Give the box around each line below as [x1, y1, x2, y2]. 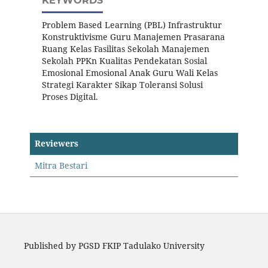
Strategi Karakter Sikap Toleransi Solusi [42, 78, 203, 90]
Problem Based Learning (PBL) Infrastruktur [42, 19, 223, 31]
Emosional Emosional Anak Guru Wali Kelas [42, 66, 218, 78]
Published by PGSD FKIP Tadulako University [23, 239, 205, 251]
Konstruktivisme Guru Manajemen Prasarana [42, 31, 226, 42]
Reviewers [35, 137, 79, 149]
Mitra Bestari [35, 159, 88, 171]
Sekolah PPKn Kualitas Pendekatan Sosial [42, 54, 208, 66]
